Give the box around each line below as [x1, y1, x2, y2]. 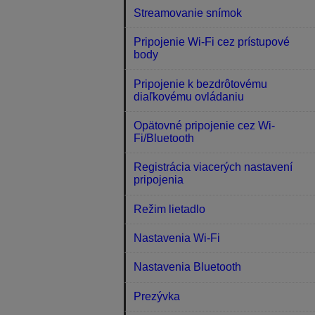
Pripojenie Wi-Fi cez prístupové [134, 36, 290, 49]
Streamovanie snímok [134, 6, 243, 19]
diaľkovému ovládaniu [134, 90, 245, 103]
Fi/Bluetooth [134, 131, 195, 144]
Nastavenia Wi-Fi [134, 232, 221, 245]
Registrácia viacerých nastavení [134, 161, 293, 174]
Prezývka [134, 290, 181, 302]
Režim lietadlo [134, 202, 206, 215]
